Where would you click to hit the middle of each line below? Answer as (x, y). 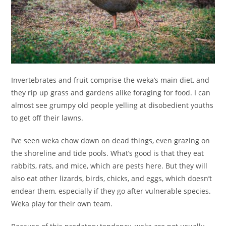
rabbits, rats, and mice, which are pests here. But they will (109, 166)
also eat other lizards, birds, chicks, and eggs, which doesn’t (112, 179)
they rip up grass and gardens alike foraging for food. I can (111, 93)
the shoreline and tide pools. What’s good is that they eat (108, 153)
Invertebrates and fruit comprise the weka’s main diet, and (110, 80)
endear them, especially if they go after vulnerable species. (111, 191)
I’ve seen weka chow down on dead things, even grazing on (111, 141)
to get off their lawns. (47, 118)
